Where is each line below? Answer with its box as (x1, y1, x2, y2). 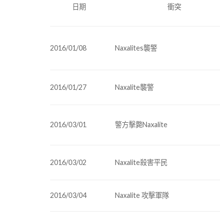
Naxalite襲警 (115, 82, 154, 91)
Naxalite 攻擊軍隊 (115, 191, 169, 199)
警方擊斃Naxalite (115, 120, 168, 129)
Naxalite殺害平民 (115, 158, 168, 166)
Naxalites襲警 (115, 43, 158, 52)
